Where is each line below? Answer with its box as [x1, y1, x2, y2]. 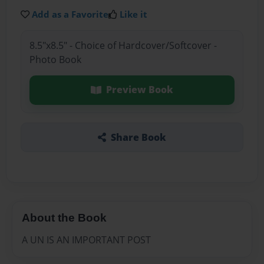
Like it [120, 8, 148, 20]
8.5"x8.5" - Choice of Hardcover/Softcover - [29, 39, 217, 52]
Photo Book [29, 53, 81, 67]
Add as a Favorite [32, 8, 109, 20]
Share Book [110, 130, 166, 144]
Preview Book [105, 83, 173, 97]
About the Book [22, 211, 107, 224]
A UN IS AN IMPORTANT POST [22, 233, 151, 247]
